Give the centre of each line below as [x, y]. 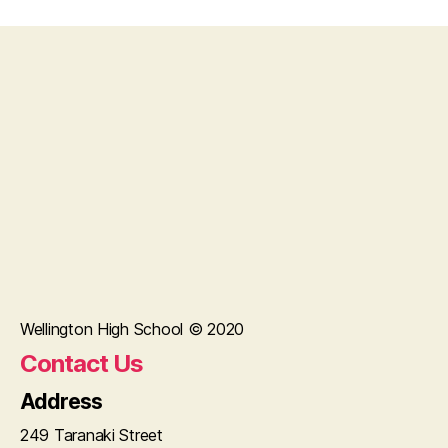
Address [61, 402]
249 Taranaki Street [91, 435]
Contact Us [82, 364]
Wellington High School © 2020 [132, 329]
